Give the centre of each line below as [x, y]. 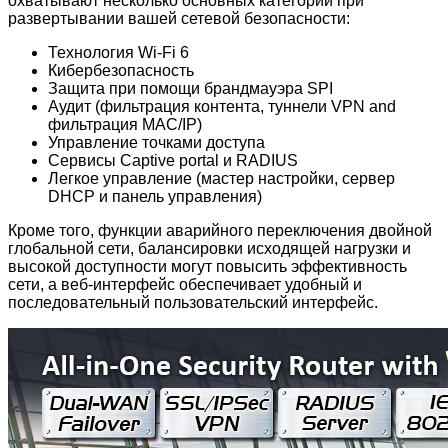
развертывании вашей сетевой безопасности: [179, 18]
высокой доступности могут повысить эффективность [207, 266]
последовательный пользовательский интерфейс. [193, 302]
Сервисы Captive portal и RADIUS [173, 160]
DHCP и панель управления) [155, 196]
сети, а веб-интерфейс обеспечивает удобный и [185, 284]
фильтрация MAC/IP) [125, 124]
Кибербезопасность [121, 70]
